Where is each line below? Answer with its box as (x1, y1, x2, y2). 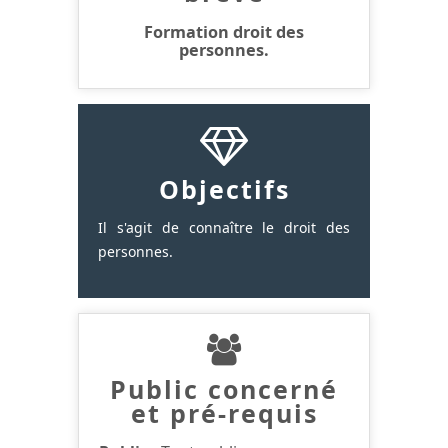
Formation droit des (144, 20, 304, 43)
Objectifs (158, 171, 290, 206)
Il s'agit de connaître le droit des (98, 217, 350, 237)
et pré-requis (130, 395, 318, 430)
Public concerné (110, 371, 338, 406)
